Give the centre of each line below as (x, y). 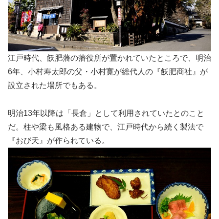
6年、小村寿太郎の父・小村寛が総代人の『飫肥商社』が (108, 72)
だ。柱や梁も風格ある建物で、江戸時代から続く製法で (106, 127)
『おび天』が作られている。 (59, 141)
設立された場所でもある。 (55, 86)
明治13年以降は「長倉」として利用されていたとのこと (106, 113)
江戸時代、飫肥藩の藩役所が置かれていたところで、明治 (109, 58)
